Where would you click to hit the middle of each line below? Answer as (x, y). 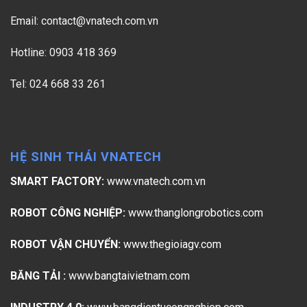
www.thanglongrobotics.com (196, 213)
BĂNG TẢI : (38, 275)
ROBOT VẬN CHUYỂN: (65, 245)
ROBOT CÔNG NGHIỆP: (68, 213)
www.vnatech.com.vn (156, 182)
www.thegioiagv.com (172, 245)
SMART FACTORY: (57, 182)
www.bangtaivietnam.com (129, 275)
